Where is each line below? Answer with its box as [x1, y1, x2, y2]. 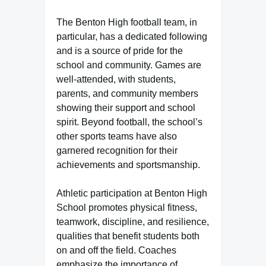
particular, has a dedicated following [56, 31, 207, 42]
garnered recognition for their [56, 145, 178, 156]
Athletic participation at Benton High [56, 188, 207, 198]
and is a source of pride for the [56, 46, 183, 56]
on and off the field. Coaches [56, 245, 176, 255]
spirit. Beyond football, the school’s [56, 117, 202, 127]
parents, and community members [56, 88, 198, 99]
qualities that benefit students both [56, 231, 199, 241]
